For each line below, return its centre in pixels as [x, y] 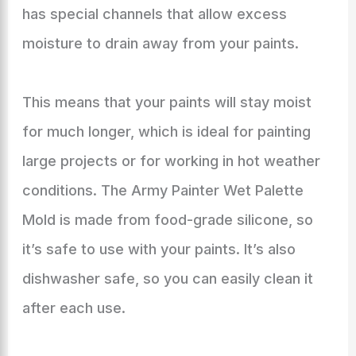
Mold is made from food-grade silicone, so [167, 220]
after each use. [74, 308]
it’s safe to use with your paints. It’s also [159, 249]
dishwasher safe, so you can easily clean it [167, 279]
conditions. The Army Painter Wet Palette [163, 190]
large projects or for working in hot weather [171, 161]
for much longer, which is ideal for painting [166, 132]
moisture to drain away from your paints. [160, 43]
